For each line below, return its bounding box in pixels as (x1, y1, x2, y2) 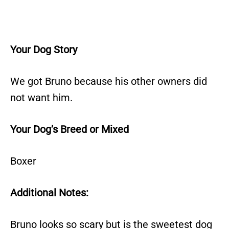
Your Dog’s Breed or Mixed (10, 123, 129, 135)
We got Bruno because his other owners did (10, 75, 207, 87)
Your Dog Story (10, 43, 77, 56)
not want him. (10, 91, 73, 104)
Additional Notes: (10, 186, 88, 199)
